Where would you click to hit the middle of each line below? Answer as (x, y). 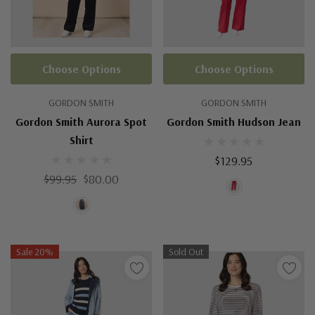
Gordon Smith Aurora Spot (81, 122)
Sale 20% (35, 252)
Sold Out (186, 252)
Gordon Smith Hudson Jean (234, 122)
